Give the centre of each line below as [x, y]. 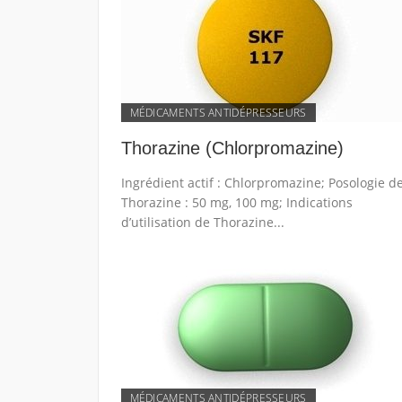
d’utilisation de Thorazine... [202, 222]
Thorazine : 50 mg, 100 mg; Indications [236, 202]
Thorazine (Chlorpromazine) [232, 148]
